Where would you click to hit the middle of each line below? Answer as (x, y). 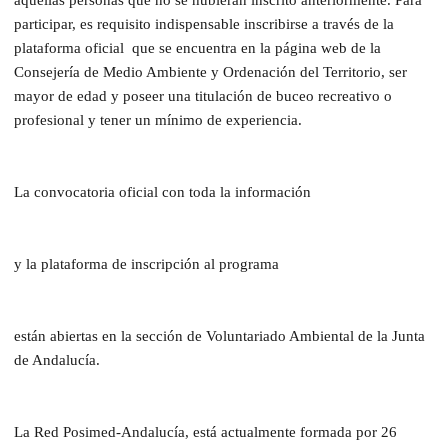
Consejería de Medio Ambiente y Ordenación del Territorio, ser (210, 71)
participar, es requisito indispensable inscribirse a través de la (204, 23)
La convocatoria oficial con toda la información (164, 191)
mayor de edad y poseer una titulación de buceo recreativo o (203, 95)
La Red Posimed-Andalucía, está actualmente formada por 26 (205, 431)
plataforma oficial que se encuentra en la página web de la (197, 47)
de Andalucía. (57, 359)
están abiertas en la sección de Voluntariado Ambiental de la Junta (219, 335)
